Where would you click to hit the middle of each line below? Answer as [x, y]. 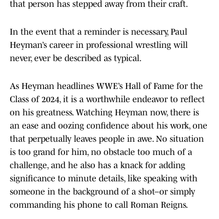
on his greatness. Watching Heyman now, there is [104, 113]
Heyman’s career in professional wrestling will [99, 45]
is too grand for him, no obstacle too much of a [101, 152]
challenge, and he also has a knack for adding [98, 165]
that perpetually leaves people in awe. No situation [107, 139]
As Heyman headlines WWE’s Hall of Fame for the [106, 86]
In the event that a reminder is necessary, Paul [99, 32]
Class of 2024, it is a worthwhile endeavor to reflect [107, 99]
